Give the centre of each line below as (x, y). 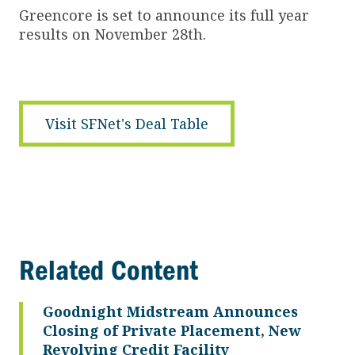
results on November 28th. (113, 34)
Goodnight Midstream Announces (170, 311)
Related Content (109, 270)
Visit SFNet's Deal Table (127, 123)
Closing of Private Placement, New (172, 330)
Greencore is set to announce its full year (164, 15)
